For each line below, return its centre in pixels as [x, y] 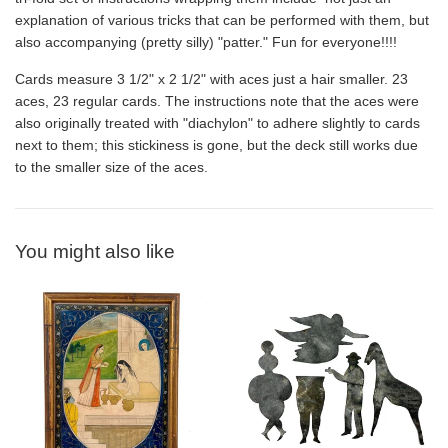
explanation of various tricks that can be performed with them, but [222, 20]
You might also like [95, 252]
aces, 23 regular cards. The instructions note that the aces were [217, 101]
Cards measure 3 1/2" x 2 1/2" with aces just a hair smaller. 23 [211, 79]
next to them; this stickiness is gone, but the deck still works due [216, 145]
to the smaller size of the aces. [111, 167]
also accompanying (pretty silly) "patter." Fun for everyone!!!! [206, 42]
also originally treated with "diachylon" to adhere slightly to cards [217, 123]
